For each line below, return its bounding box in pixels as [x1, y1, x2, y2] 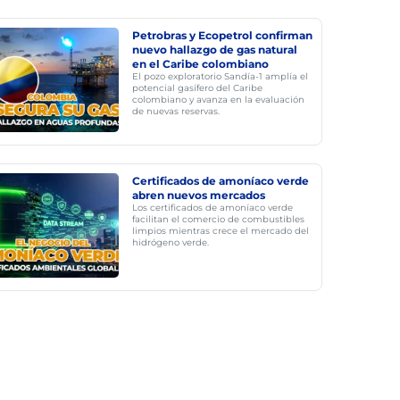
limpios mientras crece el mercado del [131, 225, 309, 237]
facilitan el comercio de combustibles [131, 213, 304, 225]
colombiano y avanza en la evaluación [131, 94, 304, 105]
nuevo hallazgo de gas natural [131, 43, 297, 56]
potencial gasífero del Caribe [131, 82, 262, 94]
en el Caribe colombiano [131, 57, 269, 71]
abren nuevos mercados [131, 188, 265, 202]
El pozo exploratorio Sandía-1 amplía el [131, 71, 308, 82]
